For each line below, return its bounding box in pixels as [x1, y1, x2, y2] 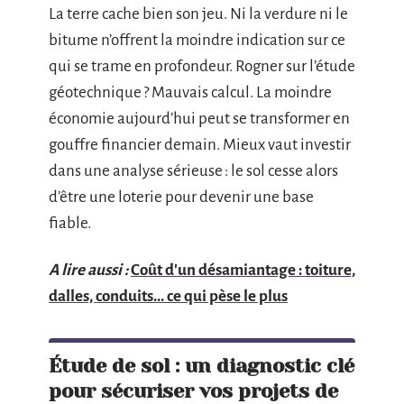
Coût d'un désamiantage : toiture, [131, 261, 355, 279]
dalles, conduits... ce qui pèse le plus [49, 287, 288, 305]
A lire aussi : [49, 261, 128, 279]
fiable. [49, 215, 91, 232]
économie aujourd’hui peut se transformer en [49, 110, 350, 127]
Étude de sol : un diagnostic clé [49, 353, 354, 377]
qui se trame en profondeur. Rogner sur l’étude [49, 58, 355, 75]
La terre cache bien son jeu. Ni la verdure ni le [49, 5, 348, 23]
